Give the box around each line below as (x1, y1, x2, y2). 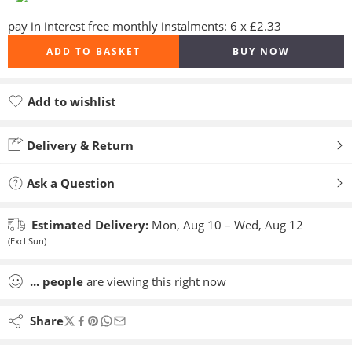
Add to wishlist (27, 93, 116, 109)
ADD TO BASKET (46, 44, 141, 58)
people (42, 273, 83, 289)
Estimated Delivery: (31, 216, 148, 233)
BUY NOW (233, 44, 291, 58)
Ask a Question (24, 174, 115, 191)
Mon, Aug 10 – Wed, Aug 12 (152, 216, 303, 233)
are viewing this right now (83, 273, 226, 289)
